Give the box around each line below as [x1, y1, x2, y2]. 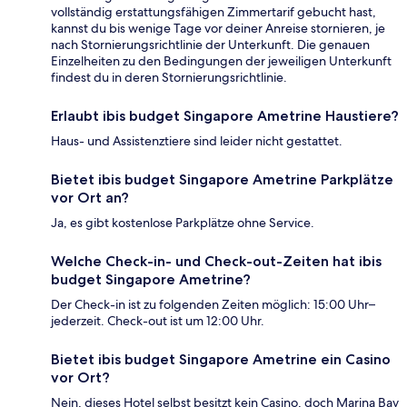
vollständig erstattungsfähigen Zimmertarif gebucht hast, [51, 4, 376, 21]
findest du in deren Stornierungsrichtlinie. [51, 69, 287, 86]
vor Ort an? [51, 189, 129, 207]
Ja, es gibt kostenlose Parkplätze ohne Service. [51, 214, 314, 232]
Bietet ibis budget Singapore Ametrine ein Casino [51, 351, 391, 369]
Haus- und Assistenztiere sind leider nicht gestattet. [51, 133, 342, 150]
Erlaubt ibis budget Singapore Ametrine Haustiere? [51, 107, 399, 125]
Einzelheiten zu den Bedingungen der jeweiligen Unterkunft [51, 53, 392, 70]
